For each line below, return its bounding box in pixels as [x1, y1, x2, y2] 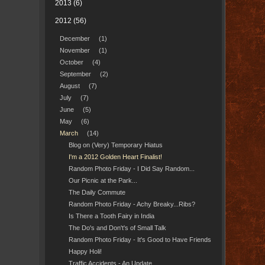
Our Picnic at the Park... [68, 177, 137, 184]
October [59, 59, 83, 66]
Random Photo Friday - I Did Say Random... [68, 165, 195, 172]
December [59, 35, 90, 42]
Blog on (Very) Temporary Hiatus [68, 141, 163, 148]
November [59, 47, 90, 54]
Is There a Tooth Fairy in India [68, 212, 154, 219]
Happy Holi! [68, 248, 102, 255]
